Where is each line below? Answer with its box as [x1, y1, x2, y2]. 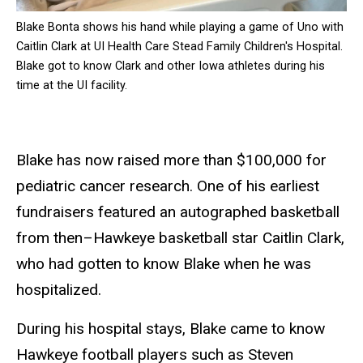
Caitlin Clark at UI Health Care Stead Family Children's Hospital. [16, 39, 343, 53]
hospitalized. [16, 280, 101, 299]
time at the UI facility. [16, 78, 127, 92]
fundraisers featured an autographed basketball [16, 202, 340, 221]
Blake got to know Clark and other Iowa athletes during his [16, 58, 325, 73]
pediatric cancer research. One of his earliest [16, 176, 319, 195]
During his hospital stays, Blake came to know [16, 319, 325, 339]
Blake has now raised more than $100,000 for [16, 150, 327, 169]
